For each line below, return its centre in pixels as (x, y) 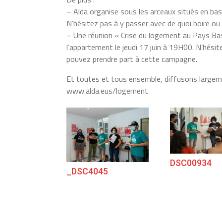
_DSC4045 (87, 171)
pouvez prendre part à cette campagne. (132, 59)
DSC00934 (191, 163)
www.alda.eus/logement (108, 90)
